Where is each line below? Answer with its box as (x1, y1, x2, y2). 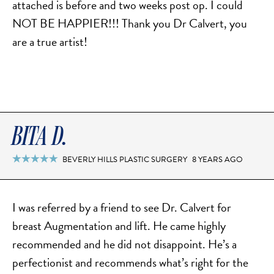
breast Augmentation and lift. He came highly (12, 217, 226, 235)
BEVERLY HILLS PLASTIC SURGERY (62, 154, 188, 166)
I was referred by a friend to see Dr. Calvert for (12, 198, 231, 217)
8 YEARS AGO (191, 154, 243, 166)
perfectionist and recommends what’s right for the (12, 253, 248, 272)
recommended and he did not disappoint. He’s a (12, 235, 237, 254)
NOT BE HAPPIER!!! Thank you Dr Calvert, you (12, 14, 247, 33)
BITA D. (12, 120, 68, 154)
